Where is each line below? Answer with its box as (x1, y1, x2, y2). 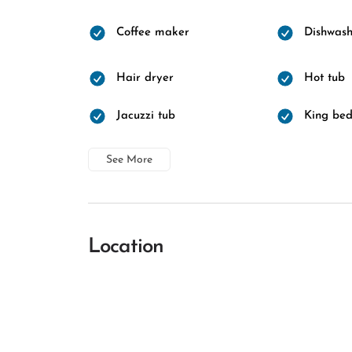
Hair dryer (116, 72, 174, 84)
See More (106, 154, 152, 166)
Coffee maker (116, 27, 189, 38)
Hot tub (303, 72, 345, 84)
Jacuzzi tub (116, 110, 175, 122)
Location (88, 236, 163, 258)
